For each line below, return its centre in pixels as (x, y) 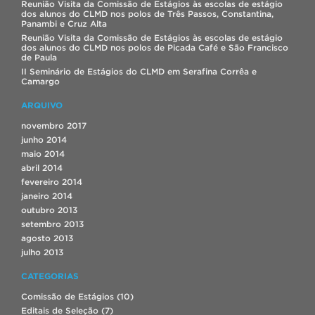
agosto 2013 (47, 238)
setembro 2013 (52, 224)
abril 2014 (42, 167)
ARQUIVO (42, 105)
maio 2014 (43, 153)
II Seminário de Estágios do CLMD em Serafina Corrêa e (139, 71)
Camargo (40, 81)
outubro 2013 (49, 210)
